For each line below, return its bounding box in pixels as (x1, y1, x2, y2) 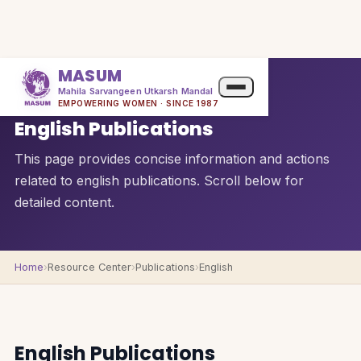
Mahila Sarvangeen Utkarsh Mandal (57, 85, 214, 97)
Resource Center (47, 261, 131, 273)
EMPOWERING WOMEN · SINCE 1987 (57, 98, 219, 108)
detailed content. (14, 194, 114, 210)
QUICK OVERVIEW (24, 92, 118, 103)
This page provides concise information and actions (14, 151, 330, 167)
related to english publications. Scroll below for (14, 172, 304, 189)
